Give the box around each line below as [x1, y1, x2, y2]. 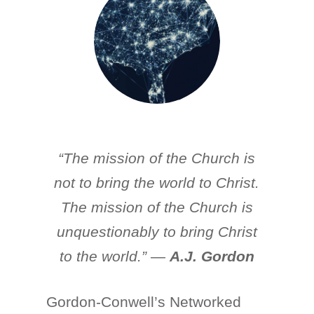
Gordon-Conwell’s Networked [46, 294, 242, 310]
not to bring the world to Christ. [54, 175, 260, 191]
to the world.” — [59, 248, 170, 264]
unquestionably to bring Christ [56, 224, 257, 240]
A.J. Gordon [169, 248, 254, 264]
